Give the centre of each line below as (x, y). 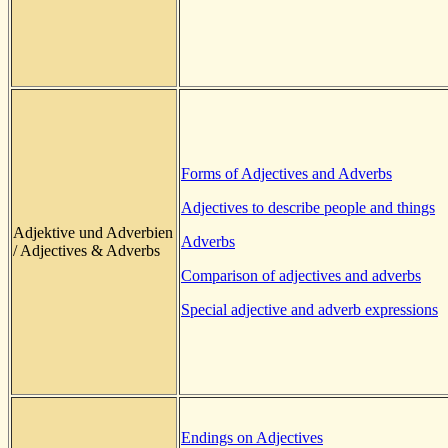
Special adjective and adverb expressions (309, 309)
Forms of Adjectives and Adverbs (286, 173)
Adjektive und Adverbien (93, 232)
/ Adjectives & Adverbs (86, 250)
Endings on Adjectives (252, 437)
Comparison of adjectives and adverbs (301, 275)
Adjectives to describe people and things (308, 207)
